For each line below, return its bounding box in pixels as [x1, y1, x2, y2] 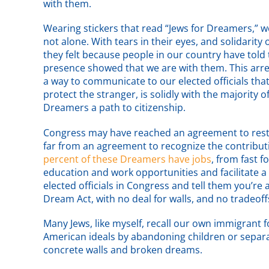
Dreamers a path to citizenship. [43, 101, 186, 115]
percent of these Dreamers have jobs [43, 152, 211, 166]
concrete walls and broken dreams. [43, 243, 202, 256]
